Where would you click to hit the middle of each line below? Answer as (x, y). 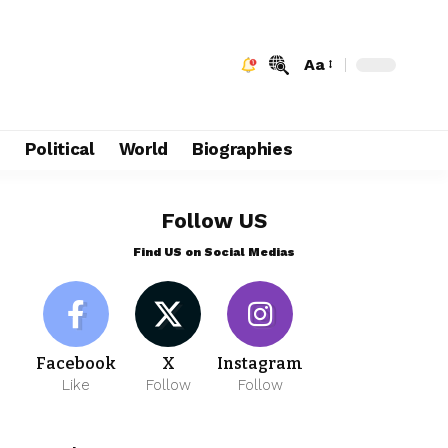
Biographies (242, 149)
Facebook (76, 363)
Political (59, 149)
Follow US (214, 220)
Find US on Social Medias (214, 251)
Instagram (260, 363)
